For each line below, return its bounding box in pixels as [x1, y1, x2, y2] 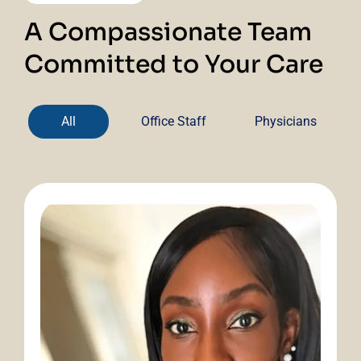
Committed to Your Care [24, 49, 323, 80]
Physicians [255, 114, 317, 129]
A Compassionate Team [24, 17, 312, 48]
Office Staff [141, 114, 206, 129]
